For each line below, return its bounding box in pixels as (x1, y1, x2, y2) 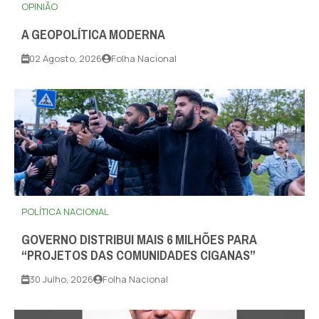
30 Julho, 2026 (29, 273, 93, 286)
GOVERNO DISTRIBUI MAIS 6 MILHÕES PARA (21, 228, 256, 253)
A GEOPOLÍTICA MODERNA (21, 23, 165, 48)
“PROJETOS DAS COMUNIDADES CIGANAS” (21, 244, 256, 268)
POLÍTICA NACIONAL (21, 205, 109, 219)
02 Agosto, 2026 (29, 52, 102, 66)
